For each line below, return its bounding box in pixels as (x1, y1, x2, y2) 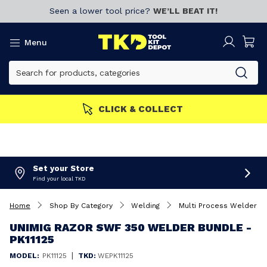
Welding (131, 201, 160, 210)
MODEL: (10, 252, 39, 260)
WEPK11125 (98, 252, 133, 260)
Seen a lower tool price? (49, 6, 153, 15)
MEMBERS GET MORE (50, 103, 151, 114)
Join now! (153, 103, 195, 114)
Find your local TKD (33, 176, 85, 182)
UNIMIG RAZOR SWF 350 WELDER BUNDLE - (10, 221, 252, 234)
